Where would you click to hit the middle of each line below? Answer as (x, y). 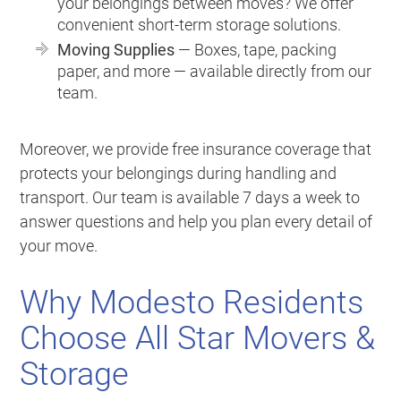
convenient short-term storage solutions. (200, 24)
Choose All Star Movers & (198, 338)
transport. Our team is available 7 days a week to (190, 197)
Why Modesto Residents (192, 302)
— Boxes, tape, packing (256, 49)
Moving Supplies (116, 49)
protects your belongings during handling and (179, 173)
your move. (59, 245)
